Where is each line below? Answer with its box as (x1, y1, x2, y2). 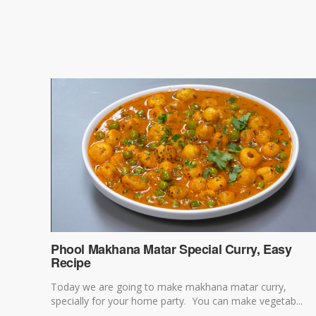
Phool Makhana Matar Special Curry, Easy (51, 239, 292, 258)
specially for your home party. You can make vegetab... (51, 293, 303, 308)
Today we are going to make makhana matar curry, (51, 279, 286, 293)
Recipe (51, 253, 91, 272)
